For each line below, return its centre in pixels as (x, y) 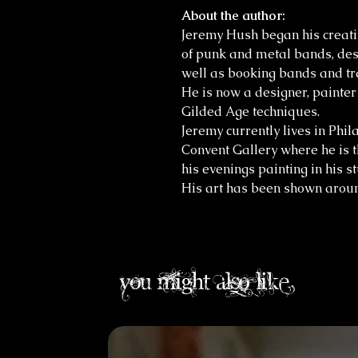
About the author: (233, 16)
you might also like (205, 280)
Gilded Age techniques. (251, 111)
